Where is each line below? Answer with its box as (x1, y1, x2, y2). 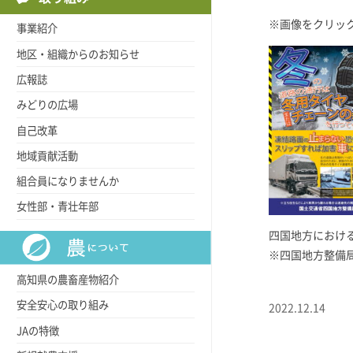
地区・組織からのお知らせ (17, 48, 139, 60)
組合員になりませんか (17, 176, 119, 188)
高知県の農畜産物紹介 (17, 274, 119, 286)
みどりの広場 (17, 99, 78, 111)
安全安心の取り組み (17, 299, 109, 311)
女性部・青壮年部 (17, 201, 98, 213)
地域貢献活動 (17, 150, 78, 162)
